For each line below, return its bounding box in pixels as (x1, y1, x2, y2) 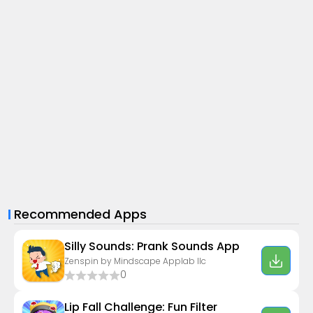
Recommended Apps (14, 205, 147, 223)
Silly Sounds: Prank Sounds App (64, 238, 240, 254)
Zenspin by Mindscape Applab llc (64, 255, 206, 267)
